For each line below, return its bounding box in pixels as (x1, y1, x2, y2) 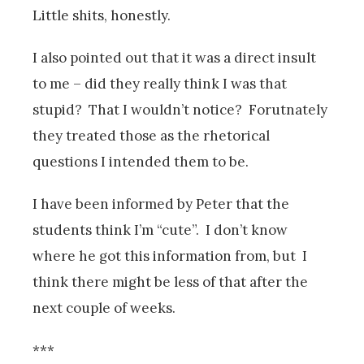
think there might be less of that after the (32, 272, 308, 291)
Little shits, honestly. (32, 6, 171, 24)
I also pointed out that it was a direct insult (32, 48, 316, 67)
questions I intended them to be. (32, 152, 249, 171)
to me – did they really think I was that (32, 74, 287, 93)
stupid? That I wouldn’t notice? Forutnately (32, 100, 327, 119)
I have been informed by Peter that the (32, 194, 289, 213)
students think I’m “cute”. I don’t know (32, 220, 288, 239)
